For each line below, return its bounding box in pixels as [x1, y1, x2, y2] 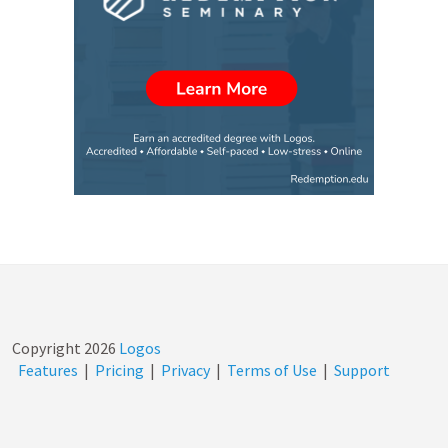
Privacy [161, 360, 210, 380]
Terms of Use [227, 360, 317, 380]
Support [334, 360, 390, 380]
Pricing [95, 360, 144, 380]
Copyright [12, 338, 84, 358]
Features [18, 360, 78, 380]
